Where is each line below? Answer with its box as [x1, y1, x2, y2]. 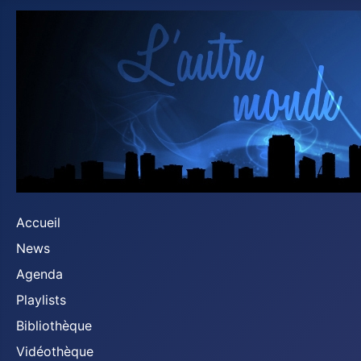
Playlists [16, 292, 66, 308]
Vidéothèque [16, 343, 93, 359]
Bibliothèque [16, 317, 92, 334]
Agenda [16, 266, 63, 282]
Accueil [16, 214, 60, 230]
